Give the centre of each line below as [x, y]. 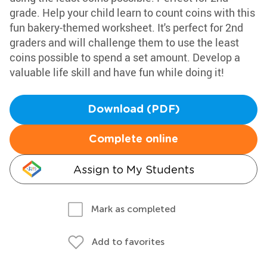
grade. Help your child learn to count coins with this [132, 13]
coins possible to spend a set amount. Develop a [125, 57]
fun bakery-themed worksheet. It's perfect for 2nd [126, 27]
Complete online [133, 139]
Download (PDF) [133, 110]
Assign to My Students [133, 170]
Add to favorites [128, 242]
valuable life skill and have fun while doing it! [117, 72]
